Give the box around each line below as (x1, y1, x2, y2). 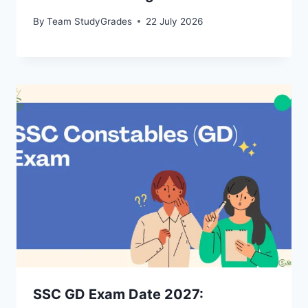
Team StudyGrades (47, 15, 133, 27)
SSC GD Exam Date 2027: (33, 286, 203, 303)
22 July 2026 (146, 15, 203, 27)
